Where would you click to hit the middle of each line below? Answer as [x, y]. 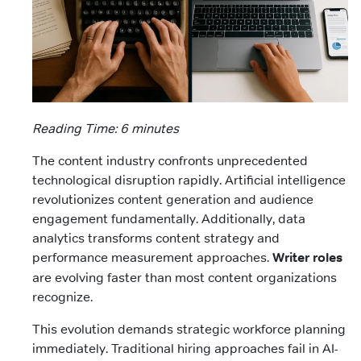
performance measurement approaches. [152, 257]
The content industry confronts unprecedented [170, 161]
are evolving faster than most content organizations [185, 278]
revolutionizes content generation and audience [173, 199]
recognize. [62, 297]
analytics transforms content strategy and [156, 238]
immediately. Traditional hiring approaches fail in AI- [185, 349]
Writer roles [307, 258]
